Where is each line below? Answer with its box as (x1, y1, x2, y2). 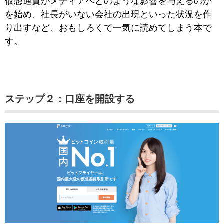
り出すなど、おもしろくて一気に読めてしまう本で (5, 22, 212, 33)
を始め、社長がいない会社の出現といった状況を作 (5, 9, 212, 19)
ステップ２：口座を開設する (5, 93, 135, 104)
